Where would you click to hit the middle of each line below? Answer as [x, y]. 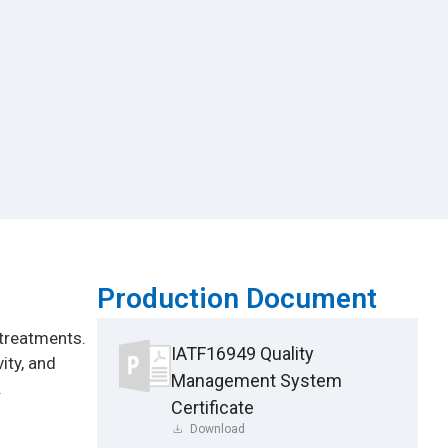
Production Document [237, 298]
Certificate [212, 407]
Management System [256, 380]
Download [217, 428]
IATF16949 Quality [242, 353]
